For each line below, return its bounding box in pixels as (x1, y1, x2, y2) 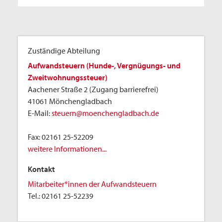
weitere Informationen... (28, 144, 107, 154)
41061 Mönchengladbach (28, 96, 112, 106)
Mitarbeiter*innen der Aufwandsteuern (28, 179, 157, 189)
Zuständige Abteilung (28, 46, 100, 55)
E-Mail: (28, 108, 52, 118)
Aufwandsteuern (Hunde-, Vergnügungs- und (28, 60, 180, 70)
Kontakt (28, 164, 55, 174)
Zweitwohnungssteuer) (28, 72, 108, 82)
